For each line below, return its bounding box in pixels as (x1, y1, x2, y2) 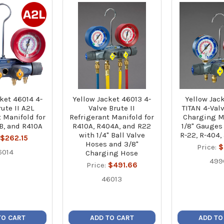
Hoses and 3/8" (85, 139, 138, 148)
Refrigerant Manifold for (69, 112, 154, 121)
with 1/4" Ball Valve (78, 130, 145, 139)
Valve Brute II (88, 103, 135, 112)
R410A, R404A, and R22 (72, 121, 151, 130)
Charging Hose (85, 148, 138, 157)
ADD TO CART (89, 213, 134, 222)
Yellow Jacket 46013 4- (72, 94, 151, 103)
